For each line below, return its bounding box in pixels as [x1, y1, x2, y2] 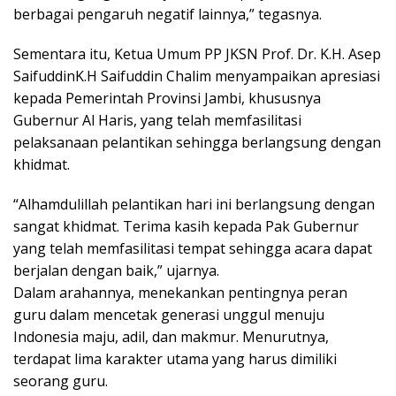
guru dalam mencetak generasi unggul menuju [13, 304, 324, 324]
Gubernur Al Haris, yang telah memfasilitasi [13, 110, 301, 130]
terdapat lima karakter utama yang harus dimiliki [13, 348, 337, 369]
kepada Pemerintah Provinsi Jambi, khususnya [13, 88, 321, 108]
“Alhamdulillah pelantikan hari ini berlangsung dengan [13, 194, 375, 214]
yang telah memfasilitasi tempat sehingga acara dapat [13, 238, 372, 258]
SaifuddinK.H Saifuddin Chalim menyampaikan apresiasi [13, 65, 380, 86]
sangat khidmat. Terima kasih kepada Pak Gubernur [13, 216, 359, 236]
